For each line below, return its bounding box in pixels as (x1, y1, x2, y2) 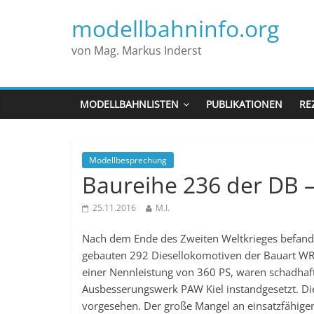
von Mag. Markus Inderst (71, 43, 202, 58)
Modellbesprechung (89, 154, 167, 166)
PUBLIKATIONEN (206, 97, 282, 111)
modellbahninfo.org (71, 13, 279, 43)
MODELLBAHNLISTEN (80, 97, 179, 111)
